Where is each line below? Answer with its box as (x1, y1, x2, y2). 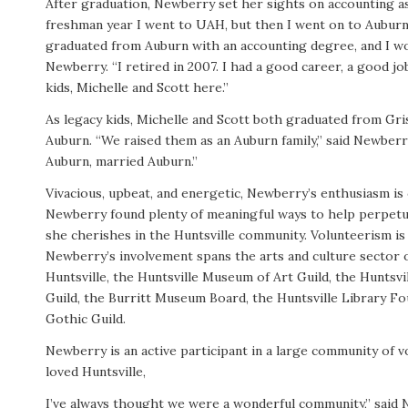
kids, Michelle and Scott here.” (46, 79, 229, 97)
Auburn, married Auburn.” (46, 153, 198, 170)
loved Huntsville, (46, 362, 146, 380)
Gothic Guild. (46, 310, 126, 327)
